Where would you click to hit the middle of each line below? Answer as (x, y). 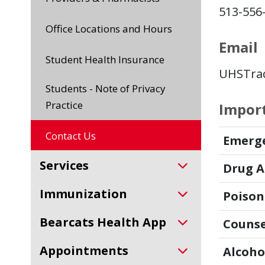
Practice (64, 105)
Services (67, 165)
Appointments (88, 251)
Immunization (85, 194)
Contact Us (74, 136)
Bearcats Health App (107, 222)
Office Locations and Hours (113, 29)
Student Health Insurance (108, 59)
